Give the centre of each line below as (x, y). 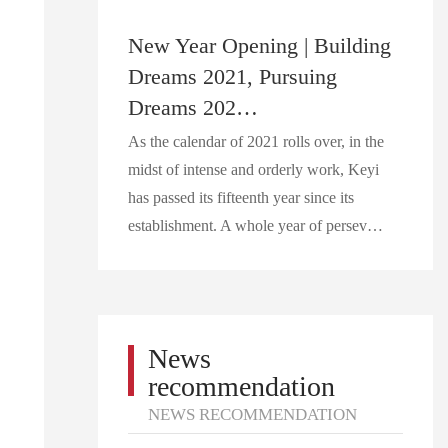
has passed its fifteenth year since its (240, 197)
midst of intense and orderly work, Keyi (253, 169)
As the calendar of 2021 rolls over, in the (255, 141)
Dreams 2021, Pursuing (232, 76)
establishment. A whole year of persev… (255, 225)
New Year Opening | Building (259, 45)
